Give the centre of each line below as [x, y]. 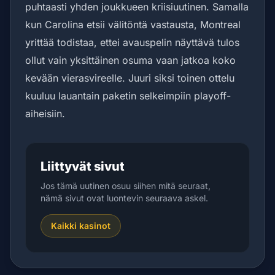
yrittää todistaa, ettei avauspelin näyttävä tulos [132, 42]
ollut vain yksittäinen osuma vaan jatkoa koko [130, 60]
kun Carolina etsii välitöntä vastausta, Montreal [133, 25]
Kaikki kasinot [81, 226]
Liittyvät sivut [83, 166]
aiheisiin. [45, 114]
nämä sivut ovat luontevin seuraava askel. [124, 198]
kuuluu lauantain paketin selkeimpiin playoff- [128, 96]
